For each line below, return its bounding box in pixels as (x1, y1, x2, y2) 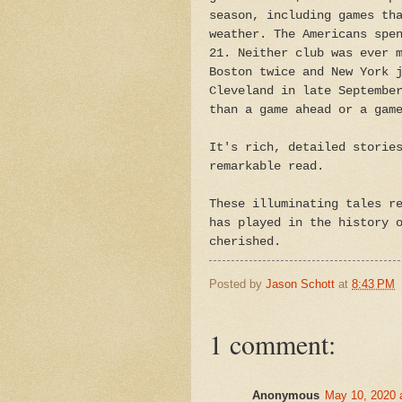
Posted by (209, 276, 266, 291)
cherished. (209, 234, 281, 249)
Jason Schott (266, 276, 335, 291)
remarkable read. (209, 159, 324, 173)
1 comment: (209, 326, 336, 363)
